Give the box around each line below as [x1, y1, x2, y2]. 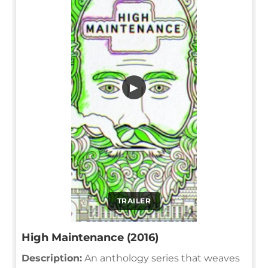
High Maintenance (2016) [22, 230, 159, 244]
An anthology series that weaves [82, 252, 240, 264]
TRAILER [117, 196, 151, 205]
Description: [22, 252, 82, 264]
